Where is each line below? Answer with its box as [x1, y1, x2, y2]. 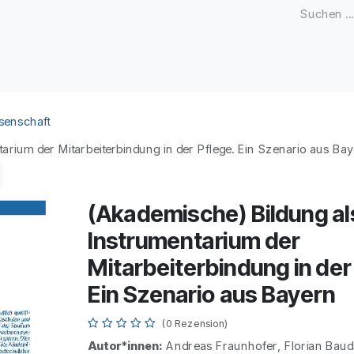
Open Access [121, 64, 186, 78]
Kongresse [220, 64, 272, 78]
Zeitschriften [23, 64, 87, 78]
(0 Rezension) [162, 317, 229, 330]
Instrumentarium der [88, 227, 300, 255]
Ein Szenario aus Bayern [88, 281, 335, 309]
